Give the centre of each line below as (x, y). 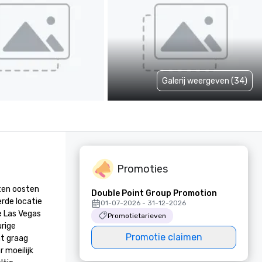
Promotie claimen (164, 237)
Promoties (142, 169)
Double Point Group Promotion (154, 193)
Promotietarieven (137, 216)
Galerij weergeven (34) (205, 81)
